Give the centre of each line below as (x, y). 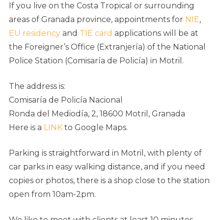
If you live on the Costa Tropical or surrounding (102, 6)
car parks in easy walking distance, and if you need (107, 167)
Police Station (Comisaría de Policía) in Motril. (96, 61)
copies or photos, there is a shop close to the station (109, 181)
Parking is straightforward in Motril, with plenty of (105, 153)
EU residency (35, 33)
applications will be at (155, 33)
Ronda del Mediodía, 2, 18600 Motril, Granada (97, 114)
